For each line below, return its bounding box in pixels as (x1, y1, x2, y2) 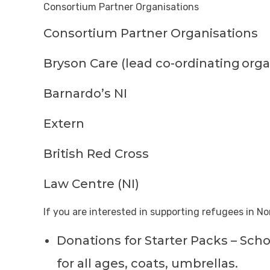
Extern (43, 116, 84, 131)
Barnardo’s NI (43, 86, 127, 101)
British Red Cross (43, 146, 149, 161)
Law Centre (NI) (43, 177, 139, 191)
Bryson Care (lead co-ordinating (43, 56, 240, 71)
